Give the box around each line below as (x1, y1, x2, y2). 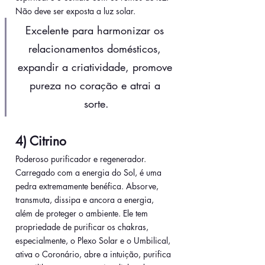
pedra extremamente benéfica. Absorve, (15, 180, 161, 192)
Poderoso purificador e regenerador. (15, 153, 148, 165)
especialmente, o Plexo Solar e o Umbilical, (15, 235, 173, 247)
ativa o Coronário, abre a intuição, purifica (15, 248, 173, 260)
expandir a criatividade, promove (17, 60, 176, 75)
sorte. (84, 96, 109, 111)
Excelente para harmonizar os (25, 23, 167, 38)
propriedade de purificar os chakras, (15, 221, 151, 233)
